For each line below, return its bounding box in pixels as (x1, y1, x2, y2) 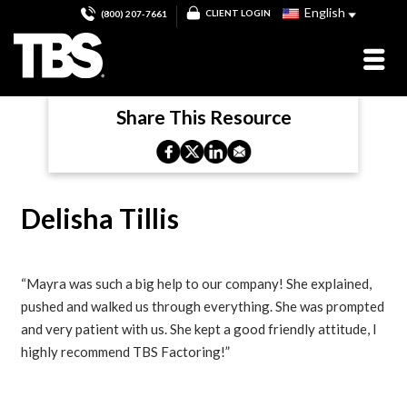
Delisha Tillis (21, 202, 180, 234)
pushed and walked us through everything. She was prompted (21, 298, 385, 314)
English (302, 5, 345, 20)
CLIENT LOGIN (205, 6, 271, 18)
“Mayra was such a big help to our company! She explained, (21, 275, 372, 292)
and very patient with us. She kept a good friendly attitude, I (21, 321, 378, 337)
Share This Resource (115, 105, 292, 128)
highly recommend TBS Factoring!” (21, 343, 231, 360)
